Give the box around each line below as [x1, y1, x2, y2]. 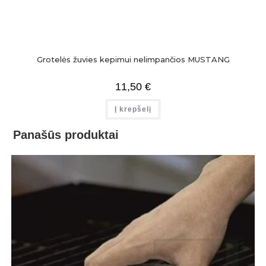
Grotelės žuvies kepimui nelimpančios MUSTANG [36, 54, 230, 64]
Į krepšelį [115, 104, 151, 113]
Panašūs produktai [13, 128, 119, 142]
